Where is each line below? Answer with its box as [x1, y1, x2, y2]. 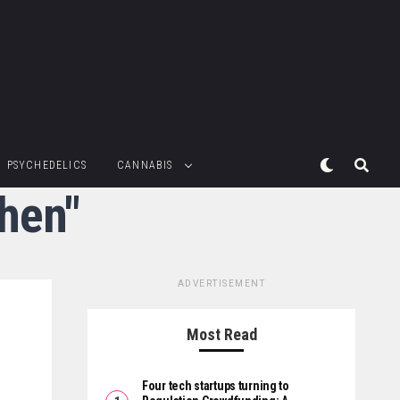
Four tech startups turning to [142, 379, 289, 394]
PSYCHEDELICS [6, 159, 87, 172]
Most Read [186, 325, 257, 345]
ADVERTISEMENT [177, 279, 266, 289]
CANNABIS [116, 159, 173, 172]
